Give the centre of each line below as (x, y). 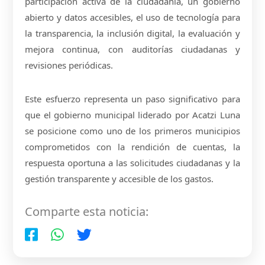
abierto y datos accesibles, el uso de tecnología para (132, 17)
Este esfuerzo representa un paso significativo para (132, 98)
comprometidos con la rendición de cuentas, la (132, 146)
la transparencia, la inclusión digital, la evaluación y (132, 33)
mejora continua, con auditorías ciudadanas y (132, 49)
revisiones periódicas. (69, 65)
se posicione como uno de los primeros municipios (132, 130)
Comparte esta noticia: (87, 211)
